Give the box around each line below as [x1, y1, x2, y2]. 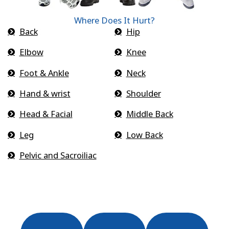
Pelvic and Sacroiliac [19, 149, 97, 162]
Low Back [126, 128, 163, 141]
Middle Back [126, 108, 173, 120]
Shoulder [126, 87, 161, 99]
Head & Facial [19, 108, 73, 120]
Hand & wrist [19, 87, 71, 99]
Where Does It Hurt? [74, 14, 155, 26]
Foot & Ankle [19, 66, 69, 79]
